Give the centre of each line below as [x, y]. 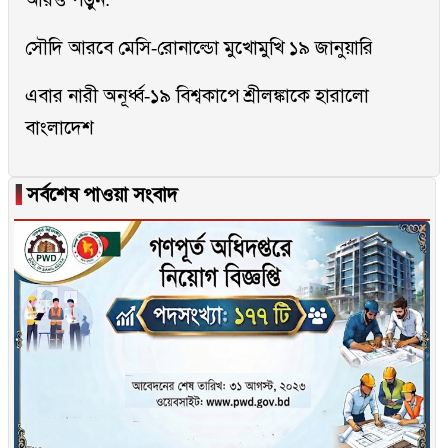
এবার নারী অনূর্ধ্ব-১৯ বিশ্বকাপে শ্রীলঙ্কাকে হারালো [197, 96]
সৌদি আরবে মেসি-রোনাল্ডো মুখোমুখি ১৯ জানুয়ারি [199, 48]
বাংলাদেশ [59, 128]
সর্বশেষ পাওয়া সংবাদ [100, 195]
